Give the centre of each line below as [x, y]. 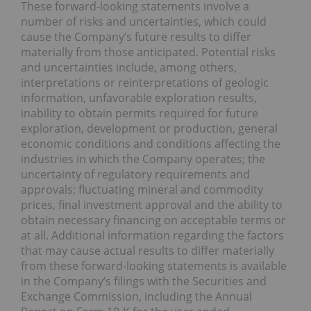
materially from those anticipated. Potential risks [148, 52]
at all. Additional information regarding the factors [152, 235]
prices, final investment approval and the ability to [152, 204]
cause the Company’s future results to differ [136, 36]
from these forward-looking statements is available [154, 266]
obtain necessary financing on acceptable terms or [153, 220]
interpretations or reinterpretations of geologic [145, 82]
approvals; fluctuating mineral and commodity [142, 189]
